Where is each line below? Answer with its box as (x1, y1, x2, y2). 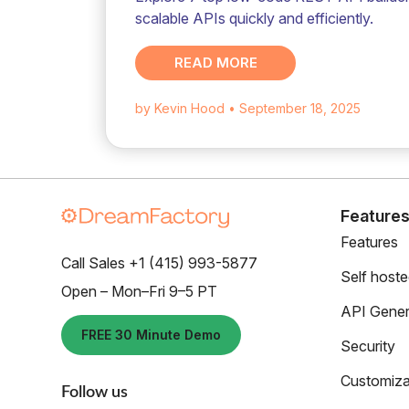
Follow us (61, 384, 128, 402)
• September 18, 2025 (228, 100, 362, 116)
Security (341, 337, 395, 355)
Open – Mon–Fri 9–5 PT (61, 282, 217, 301)
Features (341, 233, 398, 251)
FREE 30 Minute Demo (81, 327, 221, 343)
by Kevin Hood (135, 100, 225, 116)
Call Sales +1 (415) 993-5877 (61, 254, 257, 273)
